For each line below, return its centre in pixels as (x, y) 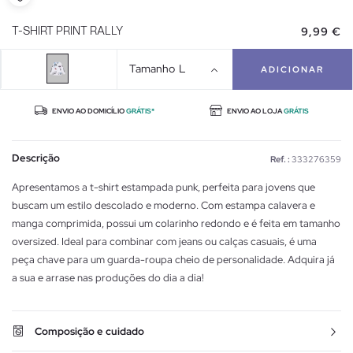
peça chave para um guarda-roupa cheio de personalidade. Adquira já (173, 259)
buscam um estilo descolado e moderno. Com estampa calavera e (163, 205)
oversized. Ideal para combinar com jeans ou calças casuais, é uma (164, 241)
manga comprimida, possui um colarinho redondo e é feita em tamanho (176, 223)
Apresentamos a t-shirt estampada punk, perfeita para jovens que (163, 187)
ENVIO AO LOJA (254, 111)
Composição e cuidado (89, 331)
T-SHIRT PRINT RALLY (67, 31)
